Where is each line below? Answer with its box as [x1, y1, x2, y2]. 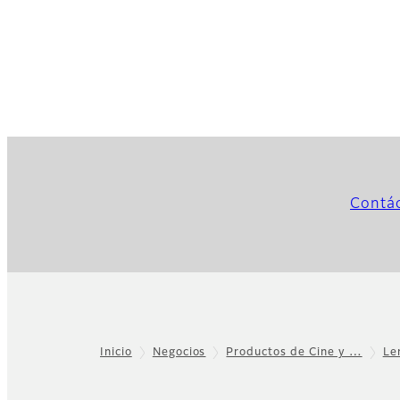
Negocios [152, 346, 206, 358]
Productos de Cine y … [226, 346, 362, 358]
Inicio [100, 346, 132, 358]
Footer [6, 353, 77, 375]
